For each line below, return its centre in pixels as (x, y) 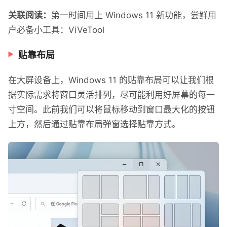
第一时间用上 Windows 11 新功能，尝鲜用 (134, 15)
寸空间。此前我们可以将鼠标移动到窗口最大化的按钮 (111, 110)
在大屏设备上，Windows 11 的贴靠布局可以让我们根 (111, 80)
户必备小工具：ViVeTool (56, 30)
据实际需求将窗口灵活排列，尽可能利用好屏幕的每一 (111, 95)
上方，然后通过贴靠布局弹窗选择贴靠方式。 (94, 124)
